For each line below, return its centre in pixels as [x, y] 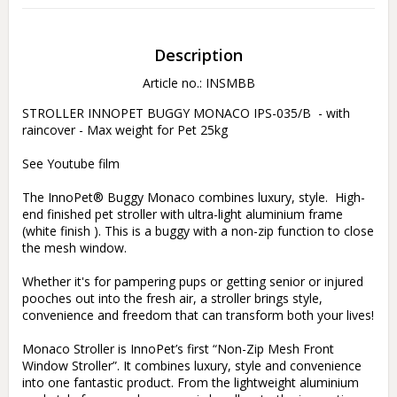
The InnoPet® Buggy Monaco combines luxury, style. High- [194, 198]
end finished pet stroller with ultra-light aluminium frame [183, 214]
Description [198, 55]
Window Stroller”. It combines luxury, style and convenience [192, 366]
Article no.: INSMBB [198, 83]
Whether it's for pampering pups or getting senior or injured [193, 282]
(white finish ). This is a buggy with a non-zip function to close [198, 231]
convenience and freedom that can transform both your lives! [198, 315]
